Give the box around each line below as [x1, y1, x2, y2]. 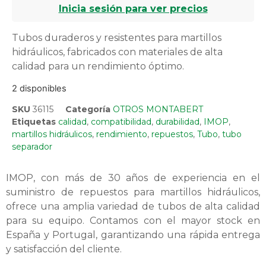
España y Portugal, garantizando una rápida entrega [6, 229, 260, 241]
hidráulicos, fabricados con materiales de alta [12, 46, 223, 58]
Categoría [65, 104, 110, 115]
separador [12, 141, 52, 153]
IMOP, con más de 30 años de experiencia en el [6, 172, 260, 184]
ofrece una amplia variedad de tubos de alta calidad [6, 201, 260, 213]
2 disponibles [12, 83, 66, 94]
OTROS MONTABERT [113, 104, 203, 115]
